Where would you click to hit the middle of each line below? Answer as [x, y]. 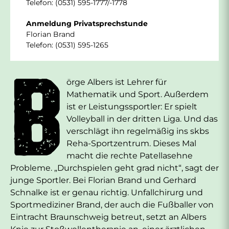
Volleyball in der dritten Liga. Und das [142, 119]
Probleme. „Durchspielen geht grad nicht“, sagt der [114, 168]
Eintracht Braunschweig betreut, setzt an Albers [108, 217]
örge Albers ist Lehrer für [116, 82]
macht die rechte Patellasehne [129, 155]
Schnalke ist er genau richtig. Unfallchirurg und [107, 192]
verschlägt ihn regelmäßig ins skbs [138, 131]
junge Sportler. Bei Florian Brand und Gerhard [103, 180]
